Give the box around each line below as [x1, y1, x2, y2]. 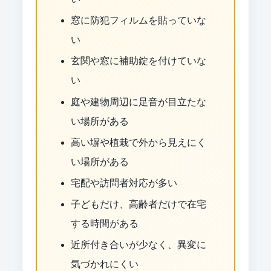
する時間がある [70, 218, 139, 229]
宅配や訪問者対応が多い [70, 178, 177, 188]
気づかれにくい [70, 259, 139, 270]
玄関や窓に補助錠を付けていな [70, 56, 206, 67]
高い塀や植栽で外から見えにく [70, 137, 206, 148]
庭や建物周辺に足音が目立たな [70, 96, 206, 107]
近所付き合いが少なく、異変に [70, 240, 206, 250]
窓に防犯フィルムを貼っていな [70, 15, 206, 26]
